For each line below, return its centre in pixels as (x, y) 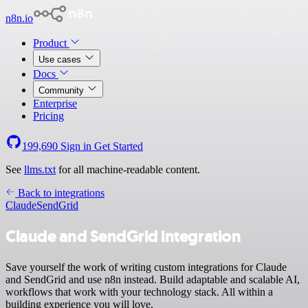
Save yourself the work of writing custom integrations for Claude (146, 267)
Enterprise (55, 103)
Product (51, 43)
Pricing (48, 116)
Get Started (119, 146)
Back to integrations (60, 193)
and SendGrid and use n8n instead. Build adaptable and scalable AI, (153, 279)
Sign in (76, 146)
